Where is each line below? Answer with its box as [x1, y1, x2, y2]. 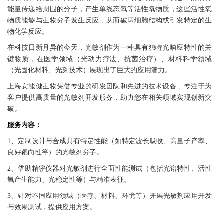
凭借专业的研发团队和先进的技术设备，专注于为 [57, 83, 212, 90]
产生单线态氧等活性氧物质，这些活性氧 [85, 5, 212, 13]
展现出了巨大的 [89, 66, 137, 74]
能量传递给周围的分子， [7, 5, 85, 13]
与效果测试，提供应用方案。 [7, 203, 96, 211]
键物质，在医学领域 [7, 55, 73, 63]
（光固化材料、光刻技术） [7, 66, 89, 74]
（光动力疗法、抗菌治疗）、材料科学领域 [73, 55, 212, 63]
